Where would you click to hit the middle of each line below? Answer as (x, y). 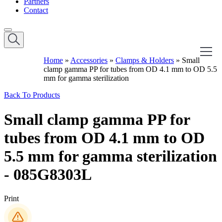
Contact (36, 10)
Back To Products (32, 95)
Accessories (89, 60)
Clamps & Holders (145, 60)
